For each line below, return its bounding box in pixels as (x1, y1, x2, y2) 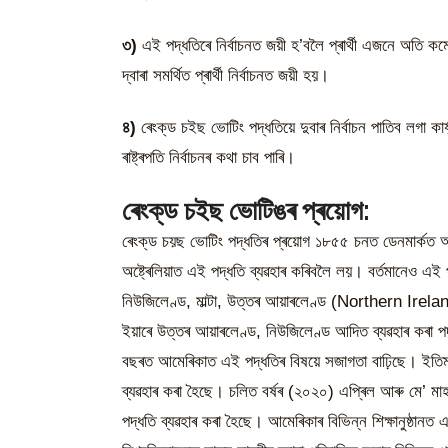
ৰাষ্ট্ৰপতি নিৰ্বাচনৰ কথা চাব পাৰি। (122, 148, 295, 168)
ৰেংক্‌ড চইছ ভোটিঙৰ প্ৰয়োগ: (122, 195, 370, 227)
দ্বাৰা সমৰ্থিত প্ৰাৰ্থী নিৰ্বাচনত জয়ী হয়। (122, 66, 329, 86)
